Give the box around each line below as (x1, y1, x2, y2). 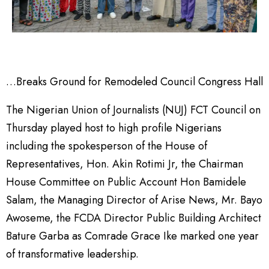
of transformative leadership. (6, 246, 139, 262)
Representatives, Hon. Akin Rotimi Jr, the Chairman (6, 156, 243, 172)
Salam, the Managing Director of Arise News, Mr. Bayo (6, 192, 262, 208)
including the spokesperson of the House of (6, 138, 207, 154)
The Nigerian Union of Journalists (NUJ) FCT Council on (6, 101, 261, 118)
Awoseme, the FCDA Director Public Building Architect (6, 210, 261, 226)
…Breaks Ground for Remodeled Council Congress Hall (6, 73, 263, 89)
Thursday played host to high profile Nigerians (6, 119, 222, 136)
